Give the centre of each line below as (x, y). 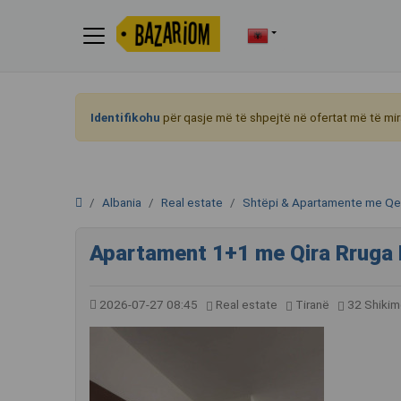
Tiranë (312, 304)
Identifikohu (125, 117)
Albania (122, 202)
